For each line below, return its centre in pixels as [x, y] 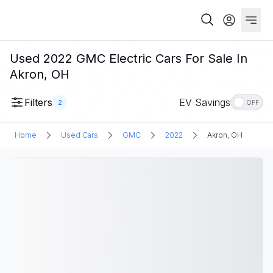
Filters [38, 102]
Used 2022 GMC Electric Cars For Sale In [129, 58]
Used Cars [80, 135]
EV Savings [205, 102]
